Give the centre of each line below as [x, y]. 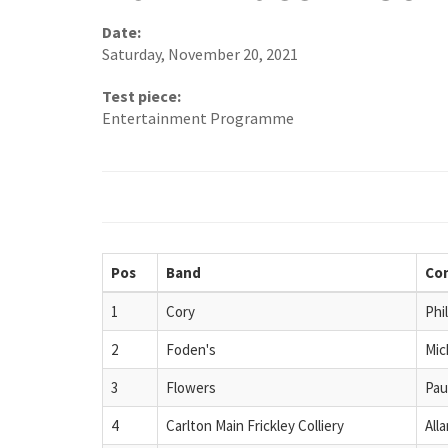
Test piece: [141, 96]
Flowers [191, 387]
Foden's [191, 349]
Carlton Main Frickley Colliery [255, 425]
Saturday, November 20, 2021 [200, 54]
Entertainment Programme [198, 118]
